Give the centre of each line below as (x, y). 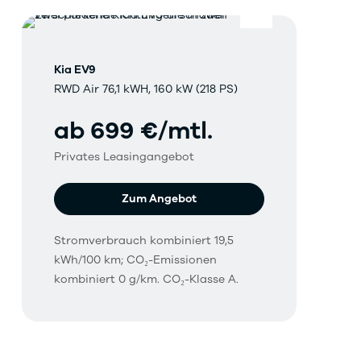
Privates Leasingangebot (124, 157)
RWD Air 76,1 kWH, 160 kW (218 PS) (145, 89)
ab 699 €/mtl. (133, 131)
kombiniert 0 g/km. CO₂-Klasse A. (146, 280)
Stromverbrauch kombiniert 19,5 (143, 241)
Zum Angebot (159, 199)
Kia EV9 (75, 70)
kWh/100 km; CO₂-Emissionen (135, 260)
